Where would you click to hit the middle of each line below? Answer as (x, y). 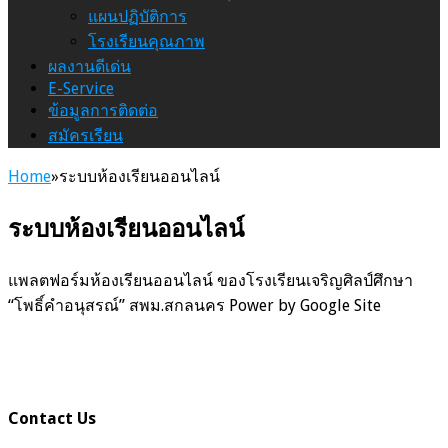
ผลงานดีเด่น (89, 66)
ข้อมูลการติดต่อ (103, 110)
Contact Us (52, 418)
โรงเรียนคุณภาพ (146, 41)
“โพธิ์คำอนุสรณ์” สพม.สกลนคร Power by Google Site (194, 305)
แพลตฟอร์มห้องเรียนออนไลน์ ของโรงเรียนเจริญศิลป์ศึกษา (210, 280)
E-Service (81, 88)
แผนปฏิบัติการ (137, 16)
